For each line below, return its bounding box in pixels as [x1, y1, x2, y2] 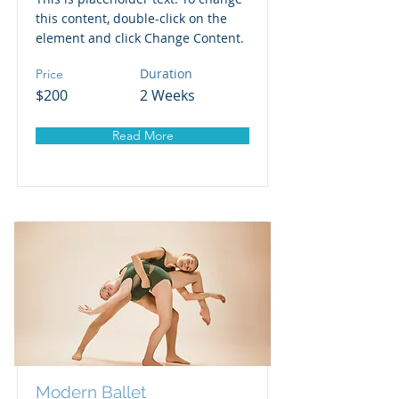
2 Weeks [140, 85, 195, 105]
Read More [111, 127, 174, 143]
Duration [140, 65, 192, 82]
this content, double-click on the [36, 10, 227, 27]
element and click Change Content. [36, 29, 244, 46]
